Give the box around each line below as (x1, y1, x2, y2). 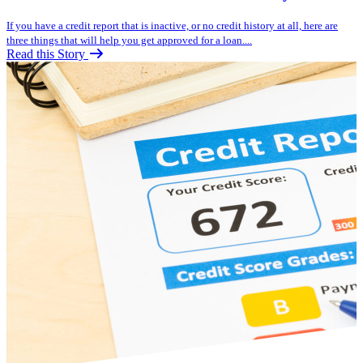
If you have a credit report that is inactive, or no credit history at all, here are (6, 19, 338, 32)
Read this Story (6, 47, 88, 62)
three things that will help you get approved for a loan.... (6, 34, 252, 47)
